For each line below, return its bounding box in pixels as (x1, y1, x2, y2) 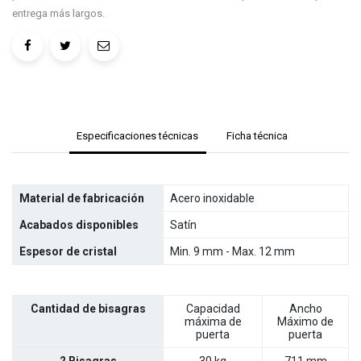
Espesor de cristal (19, 245, 117, 259)
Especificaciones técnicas (77, 130, 199, 143)
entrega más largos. (12, 6, 105, 19)
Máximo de (277, 315, 334, 329)
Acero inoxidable (170, 192, 255, 205)
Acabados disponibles (19, 218, 139, 232)
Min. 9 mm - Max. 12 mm (170, 245, 295, 259)
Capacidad (185, 302, 240, 316)
